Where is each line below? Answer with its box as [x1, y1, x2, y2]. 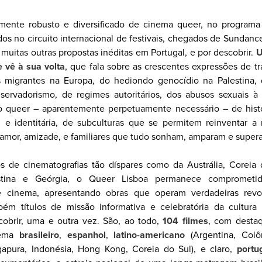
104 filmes [163, 215, 208, 227]
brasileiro [19, 229, 59, 241]
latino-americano [113, 229, 185, 241]
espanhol [67, 229, 106, 241]
